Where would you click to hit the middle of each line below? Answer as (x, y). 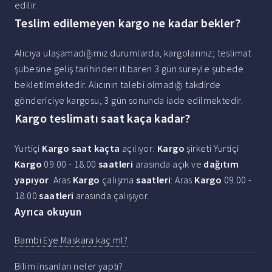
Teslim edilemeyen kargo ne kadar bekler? (127, 23)
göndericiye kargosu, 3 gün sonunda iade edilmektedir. (129, 100)
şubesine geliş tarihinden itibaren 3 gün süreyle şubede (129, 69)
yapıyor (32, 180)
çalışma (118, 180)
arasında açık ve (168, 164)
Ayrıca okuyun (48, 212)
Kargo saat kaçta (81, 148)
